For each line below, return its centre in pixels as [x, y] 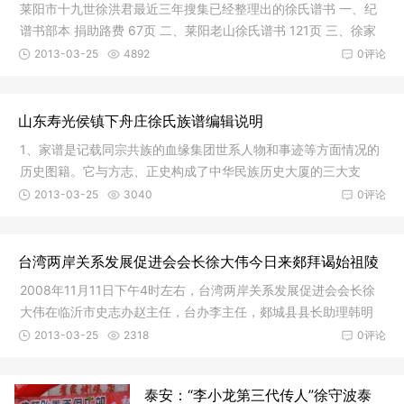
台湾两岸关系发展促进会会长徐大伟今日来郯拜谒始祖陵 [198, 262]
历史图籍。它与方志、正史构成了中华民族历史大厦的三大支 [190, 171]
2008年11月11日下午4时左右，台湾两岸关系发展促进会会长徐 [197, 290]
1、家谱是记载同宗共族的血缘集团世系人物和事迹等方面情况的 [200, 150]
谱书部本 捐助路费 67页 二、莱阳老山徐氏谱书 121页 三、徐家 [198, 31]
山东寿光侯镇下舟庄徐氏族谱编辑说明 [141, 121]
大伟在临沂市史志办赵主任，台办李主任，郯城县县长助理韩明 [197, 312]
